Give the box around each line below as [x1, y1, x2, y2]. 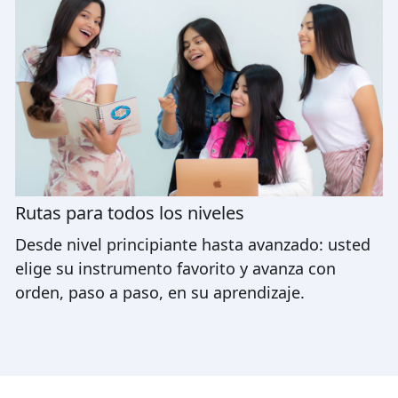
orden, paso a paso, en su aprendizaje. [15, 281, 306, 303]
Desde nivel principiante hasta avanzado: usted [15, 233, 371, 255]
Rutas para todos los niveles [15, 200, 245, 225]
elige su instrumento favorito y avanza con [15, 257, 337, 279]
